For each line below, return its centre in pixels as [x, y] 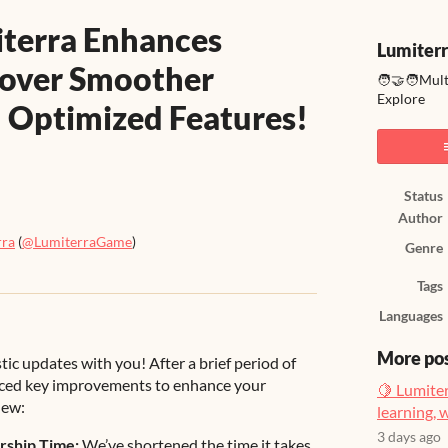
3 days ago [409, 437]
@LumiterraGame [77, 242]
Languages [411, 316]
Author [420, 218]
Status [423, 196]
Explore [401, 99]
